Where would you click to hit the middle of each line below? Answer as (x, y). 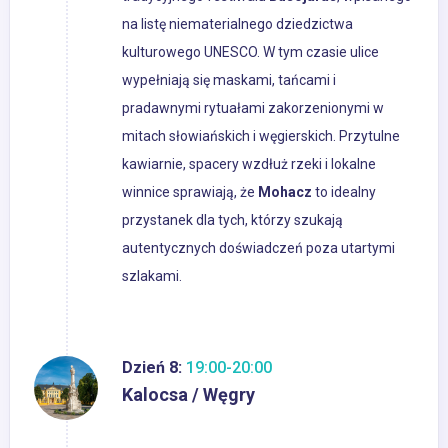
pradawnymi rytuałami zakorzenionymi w (253, 108)
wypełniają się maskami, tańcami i (229, 80)
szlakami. (152, 276)
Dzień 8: (152, 368)
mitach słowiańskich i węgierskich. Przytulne (261, 136)
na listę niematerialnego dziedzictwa (237, 24)
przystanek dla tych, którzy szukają (232, 220)
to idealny (344, 192)
